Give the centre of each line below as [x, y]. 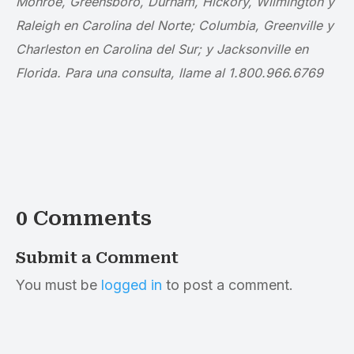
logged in [132, 285]
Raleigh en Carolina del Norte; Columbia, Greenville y [175, 25]
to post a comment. [228, 285]
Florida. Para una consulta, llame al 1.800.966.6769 [169, 73]
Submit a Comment [97, 258]
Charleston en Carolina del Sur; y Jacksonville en [162, 49]
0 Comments [84, 218]
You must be [58, 285]
